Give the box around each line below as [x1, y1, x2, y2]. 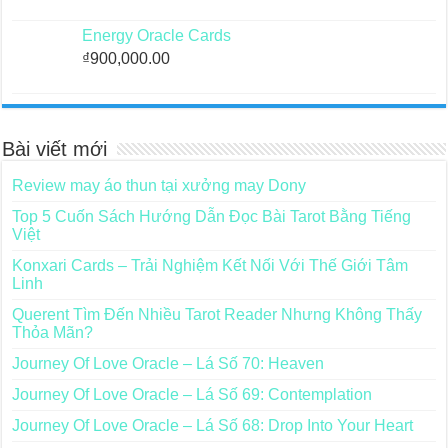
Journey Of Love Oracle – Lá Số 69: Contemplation [12, 386, 373, 404]
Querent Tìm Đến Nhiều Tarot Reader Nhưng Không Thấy [12, 306, 423, 324]
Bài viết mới [2, 138, 108, 161]
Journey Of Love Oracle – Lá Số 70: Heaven [12, 355, 325, 373]
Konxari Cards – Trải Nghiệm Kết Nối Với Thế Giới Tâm [12, 257, 409, 275]
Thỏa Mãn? [12, 324, 94, 342]
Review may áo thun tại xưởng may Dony [12, 177, 307, 195]
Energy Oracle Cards [82, 27, 232, 45]
